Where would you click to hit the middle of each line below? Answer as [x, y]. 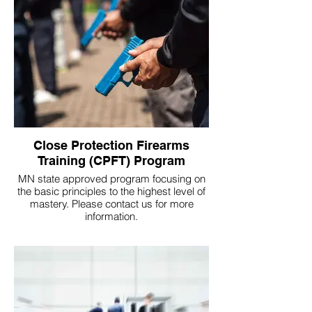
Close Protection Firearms [111, 145]
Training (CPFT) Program [111, 160]
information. [111, 216]
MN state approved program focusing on [111, 178]
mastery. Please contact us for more [50, 203]
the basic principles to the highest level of [111, 191]
